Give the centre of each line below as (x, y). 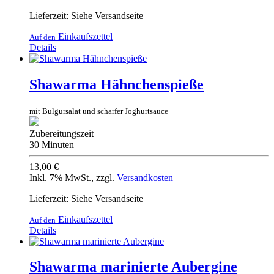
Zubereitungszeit (61, 133)
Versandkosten (145, 177)
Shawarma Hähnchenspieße (117, 84)
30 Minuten (52, 144)
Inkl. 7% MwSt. (60, 177)
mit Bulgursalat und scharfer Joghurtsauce (99, 111)
